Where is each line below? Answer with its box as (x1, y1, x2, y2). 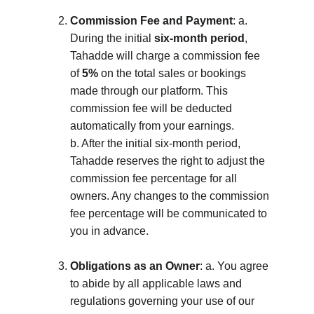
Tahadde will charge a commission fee (70, 50, 263, 62)
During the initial (70, 32, 154, 44)
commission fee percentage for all (70, 172, 240, 184)
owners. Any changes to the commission (70, 190, 272, 202)
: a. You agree (200, 260, 271, 272)
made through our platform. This (70, 85, 231, 97)
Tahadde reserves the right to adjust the (70, 155, 268, 167)
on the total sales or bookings (98, 67, 249, 79)
